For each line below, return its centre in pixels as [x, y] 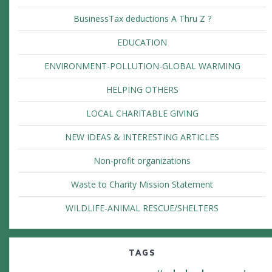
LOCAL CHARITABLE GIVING [142, 114]
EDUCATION [142, 42]
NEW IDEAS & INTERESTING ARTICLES [142, 137]
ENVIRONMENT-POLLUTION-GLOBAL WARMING [142, 66]
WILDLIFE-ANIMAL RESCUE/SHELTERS [142, 208]
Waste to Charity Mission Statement [142, 185]
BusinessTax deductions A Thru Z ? [142, 19]
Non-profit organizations [142, 161]
